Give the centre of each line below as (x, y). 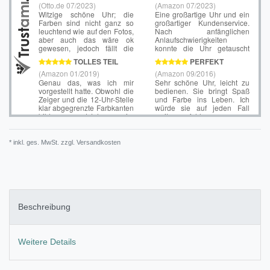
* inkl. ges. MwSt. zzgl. (42, 142)
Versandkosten (98, 142)
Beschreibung (44, 207)
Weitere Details (47, 242)
